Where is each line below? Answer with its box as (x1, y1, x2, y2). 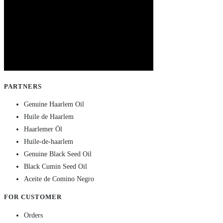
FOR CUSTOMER (4, 193, 62, 201)
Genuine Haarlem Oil (24, 101, 84, 109)
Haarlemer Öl (24, 125, 62, 133)
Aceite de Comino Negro (24, 175, 94, 183)
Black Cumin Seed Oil (24, 163, 87, 171)
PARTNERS (4, 82, 42, 90)
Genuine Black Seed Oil (24, 150, 92, 158)
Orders (24, 211, 43, 219)
